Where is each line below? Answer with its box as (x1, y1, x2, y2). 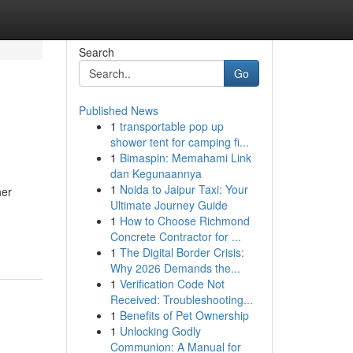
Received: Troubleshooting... (110, 292, 253, 307)
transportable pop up (119, 118, 224, 134)
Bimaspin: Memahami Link (119, 150, 251, 165)
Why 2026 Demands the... (110, 260, 240, 276)
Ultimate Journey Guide (110, 197, 228, 213)
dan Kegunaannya (110, 165, 202, 181)
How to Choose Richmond (119, 213, 250, 229)
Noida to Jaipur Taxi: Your (119, 181, 248, 197)
